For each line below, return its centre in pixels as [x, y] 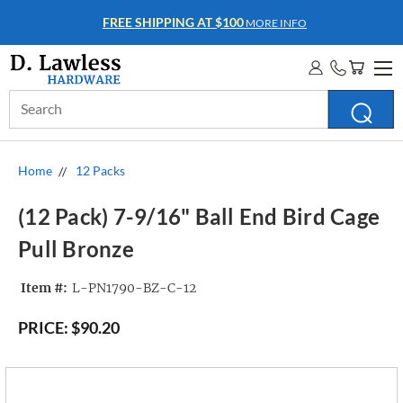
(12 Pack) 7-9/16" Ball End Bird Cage [199, 217]
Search [28, 99]
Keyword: [36, 118]
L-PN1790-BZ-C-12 [134, 288]
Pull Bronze [76, 249]
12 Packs [100, 170]
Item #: [44, 288]
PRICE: [43, 327]
